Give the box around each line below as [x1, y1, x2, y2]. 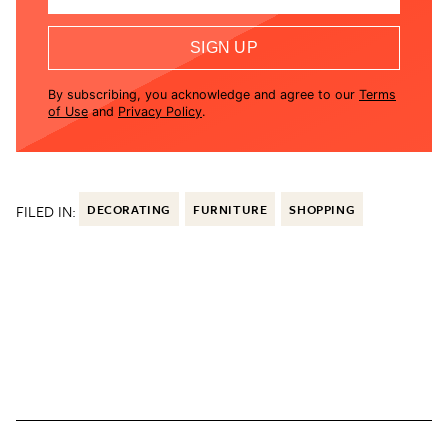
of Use [48, 104, 88, 120]
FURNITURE [193, 200, 268, 219]
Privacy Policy [118, 104, 202, 120]
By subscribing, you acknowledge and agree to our [48, 87, 355, 103]
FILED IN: [16, 200, 76, 223]
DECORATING [87, 200, 171, 219]
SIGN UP [189, 39, 259, 57]
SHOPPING [289, 200, 356, 219]
